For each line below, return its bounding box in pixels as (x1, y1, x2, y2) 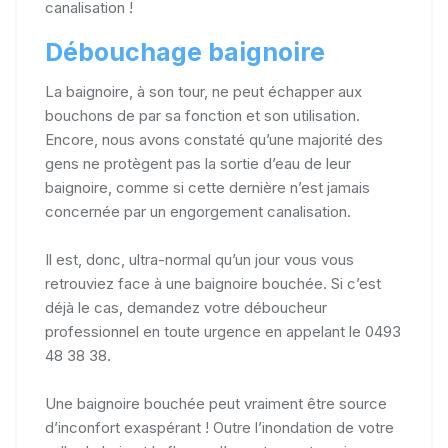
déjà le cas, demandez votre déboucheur (45, 297, 327, 317)
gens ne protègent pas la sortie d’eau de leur (45, 153, 351, 173)
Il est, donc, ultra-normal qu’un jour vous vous (45, 249, 354, 269)
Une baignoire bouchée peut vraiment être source (45, 393, 387, 413)
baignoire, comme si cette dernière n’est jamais (45, 177, 370, 197)
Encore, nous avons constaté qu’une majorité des (45, 129, 383, 149)
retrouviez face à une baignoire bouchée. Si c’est (45, 273, 381, 293)
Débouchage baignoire (45, 36, 325, 67)
